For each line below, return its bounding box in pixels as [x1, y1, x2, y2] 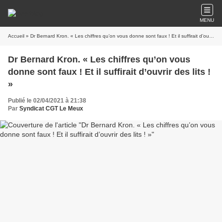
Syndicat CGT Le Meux [19, 105, 83, 112]
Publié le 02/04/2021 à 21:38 [8, 97, 86, 104]
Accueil [8, 33, 24, 39]
